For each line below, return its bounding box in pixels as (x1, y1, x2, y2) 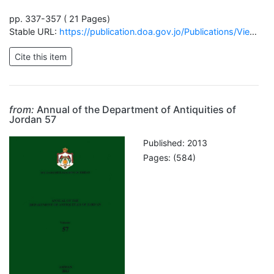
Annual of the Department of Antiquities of (34, 103, 236, 116)
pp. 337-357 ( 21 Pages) (9, 13, 110, 24)
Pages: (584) (143, 152, 196, 163)
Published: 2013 (143, 138, 207, 148)
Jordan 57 (9, 113, 56, 125)
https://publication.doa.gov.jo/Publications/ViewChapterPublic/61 (59, 26, 250, 37)
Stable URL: (9, 26, 59, 37)
